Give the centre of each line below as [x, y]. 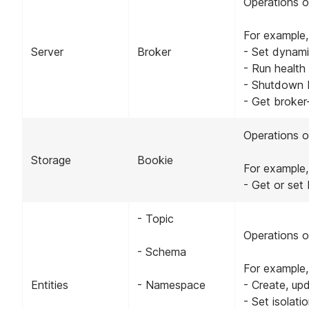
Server [47, 51]
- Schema [162, 251]
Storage [51, 160]
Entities [50, 285]
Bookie [155, 160]
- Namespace [171, 285]
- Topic [156, 218]
